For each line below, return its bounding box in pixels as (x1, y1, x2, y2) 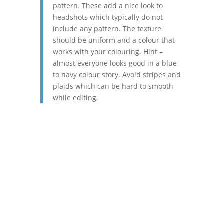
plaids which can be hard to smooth (52, 81, 173, 91)
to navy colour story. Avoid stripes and (52, 70, 181, 79)
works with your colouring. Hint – (52, 47, 163, 56)
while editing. (52, 93, 98, 102)
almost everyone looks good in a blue (52, 58, 177, 68)
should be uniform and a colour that (52, 35, 175, 45)
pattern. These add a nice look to (52, 1, 163, 10)
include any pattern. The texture (52, 24, 161, 33)
